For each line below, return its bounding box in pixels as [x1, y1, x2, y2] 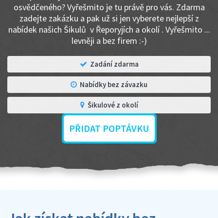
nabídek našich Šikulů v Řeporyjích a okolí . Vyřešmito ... [8, 24, 210, 35]
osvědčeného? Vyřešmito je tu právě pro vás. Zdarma [13, 1, 205, 13]
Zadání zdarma [90, 59, 139, 69]
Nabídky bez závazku [80, 80, 147, 89]
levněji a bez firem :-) [71, 35, 147, 46]
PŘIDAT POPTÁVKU [69, 122, 149, 134]
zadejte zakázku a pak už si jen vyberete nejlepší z [19, 13, 199, 24]
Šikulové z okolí [87, 100, 138, 109]
